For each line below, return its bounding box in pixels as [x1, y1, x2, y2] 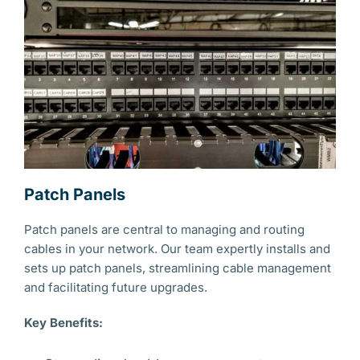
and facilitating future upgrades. [24, 280, 207, 295]
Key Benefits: [24, 315, 103, 330]
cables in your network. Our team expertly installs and [24, 241, 330, 256]
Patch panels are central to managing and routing [24, 222, 305, 237]
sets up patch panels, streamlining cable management [24, 260, 331, 276]
